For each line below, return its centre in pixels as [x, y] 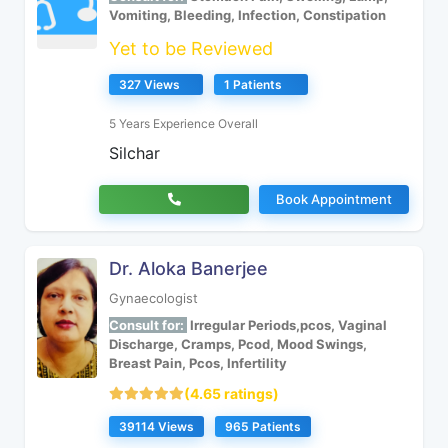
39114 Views [156, 426]
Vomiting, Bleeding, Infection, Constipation [247, 15]
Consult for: [148, 325]
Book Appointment [334, 199]
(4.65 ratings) [231, 393]
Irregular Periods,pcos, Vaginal [287, 325]
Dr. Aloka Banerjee [188, 268]
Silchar [134, 153]
